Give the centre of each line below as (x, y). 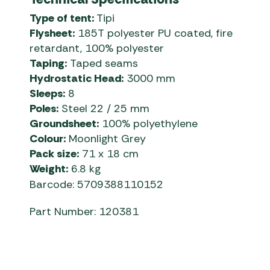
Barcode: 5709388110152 (97, 185)
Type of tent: (63, 18)
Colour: (48, 139)
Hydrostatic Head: (77, 79)
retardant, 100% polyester (97, 49)
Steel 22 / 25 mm (104, 109)
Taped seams (103, 64)
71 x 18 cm (109, 154)
